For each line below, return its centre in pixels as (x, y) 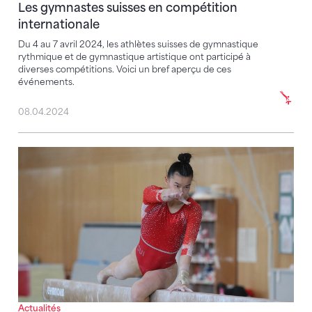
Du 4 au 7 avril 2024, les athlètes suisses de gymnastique (138, 45)
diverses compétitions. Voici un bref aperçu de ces (125, 70)
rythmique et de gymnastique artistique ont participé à (134, 57)
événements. (46, 82)
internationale (59, 25)
